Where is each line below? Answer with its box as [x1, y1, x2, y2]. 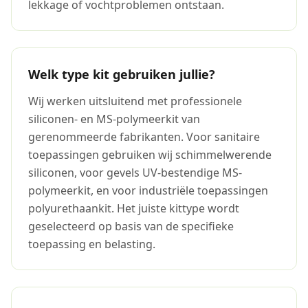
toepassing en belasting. [28, 236, 155, 252]
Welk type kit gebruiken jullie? [28, 66, 215, 82]
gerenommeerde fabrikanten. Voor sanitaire [28, 129, 260, 144]
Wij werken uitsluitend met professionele [28, 93, 242, 109]
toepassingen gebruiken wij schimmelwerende [28, 147, 272, 162]
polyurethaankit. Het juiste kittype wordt [28, 201, 239, 216]
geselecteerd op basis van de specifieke [28, 219, 234, 234]
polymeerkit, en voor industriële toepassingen [28, 183, 268, 198]
